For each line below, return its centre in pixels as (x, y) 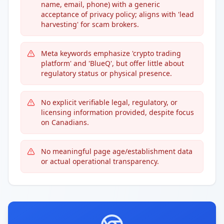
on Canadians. (65, 122)
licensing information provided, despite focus (117, 112)
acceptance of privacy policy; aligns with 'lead (117, 14)
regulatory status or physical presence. (106, 73)
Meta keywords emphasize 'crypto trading (111, 53)
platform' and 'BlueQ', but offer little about (112, 63)
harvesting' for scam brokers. (90, 24)
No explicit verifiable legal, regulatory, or (109, 102)
